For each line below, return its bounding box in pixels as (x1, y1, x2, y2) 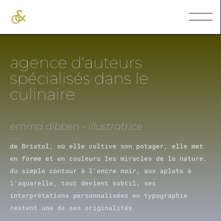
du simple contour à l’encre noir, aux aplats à (10, 166, 191, 175)
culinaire (10, 84, 75, 104)
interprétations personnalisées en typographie (10, 190, 187, 200)
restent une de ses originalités (10, 203, 132, 212)
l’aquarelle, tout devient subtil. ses (10, 178, 156, 187)
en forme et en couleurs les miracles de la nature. (10, 153, 207, 163)
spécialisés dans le (10, 69, 148, 88)
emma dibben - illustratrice (10, 120, 143, 133)
